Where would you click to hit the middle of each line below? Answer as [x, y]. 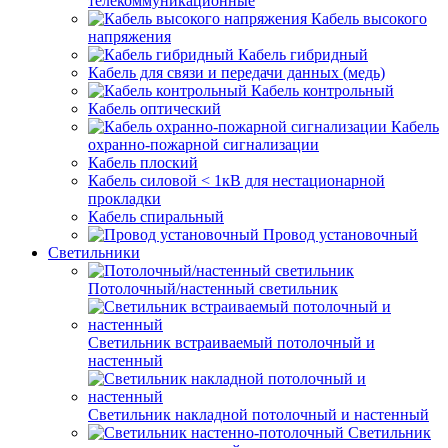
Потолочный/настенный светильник [213, 288]
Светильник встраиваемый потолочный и [231, 342]
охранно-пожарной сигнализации [203, 144]
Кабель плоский [143, 162]
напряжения [129, 36]
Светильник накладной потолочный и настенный [258, 414]
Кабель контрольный [322, 90]
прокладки [124, 198]
